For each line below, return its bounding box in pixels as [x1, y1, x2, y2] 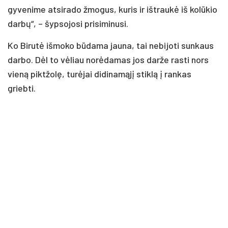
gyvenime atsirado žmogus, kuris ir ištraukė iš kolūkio [8, 3, 217, 15]
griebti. [8, 82, 36, 94]
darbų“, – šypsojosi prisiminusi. [8, 17, 128, 29]
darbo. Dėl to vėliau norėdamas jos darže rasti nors [8, 53, 209, 65]
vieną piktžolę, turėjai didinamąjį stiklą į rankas [8, 68, 191, 79]
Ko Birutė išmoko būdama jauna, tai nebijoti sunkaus [8, 39, 214, 51]
